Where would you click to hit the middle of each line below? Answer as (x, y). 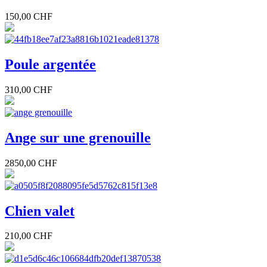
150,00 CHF (29, 16)
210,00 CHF (29, 236)
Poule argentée (50, 64)
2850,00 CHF (31, 163)
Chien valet (40, 211)
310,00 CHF (29, 89)
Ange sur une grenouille (78, 137)
